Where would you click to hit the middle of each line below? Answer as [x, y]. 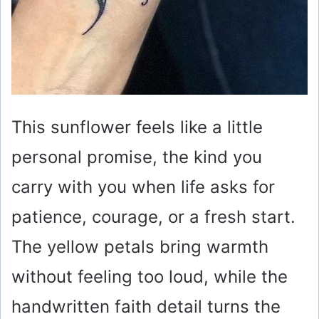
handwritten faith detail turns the [146, 306]
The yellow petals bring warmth [140, 246]
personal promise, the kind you [137, 157]
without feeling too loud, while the [150, 276]
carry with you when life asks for [143, 187]
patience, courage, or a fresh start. [153, 216]
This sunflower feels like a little [137, 127]
